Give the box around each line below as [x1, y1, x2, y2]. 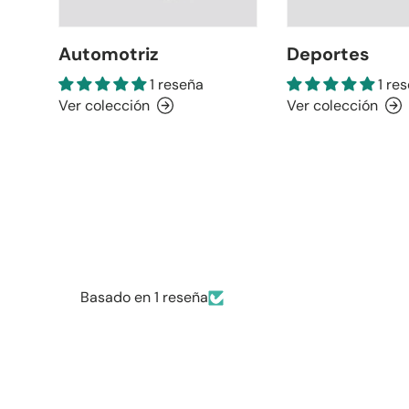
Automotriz [58, 41, 159, 66]
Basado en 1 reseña [80, 288, 208, 308]
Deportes [286, 41, 370, 66]
